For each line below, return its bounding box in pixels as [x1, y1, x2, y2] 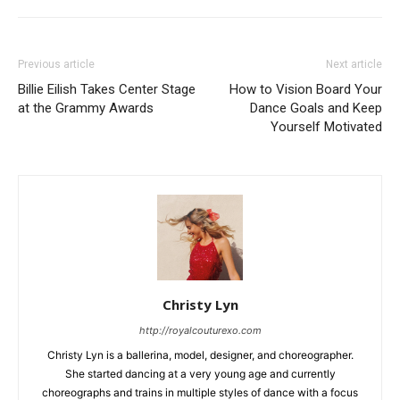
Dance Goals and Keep [250, 99, 382, 116]
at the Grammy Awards [18, 99, 154, 116]
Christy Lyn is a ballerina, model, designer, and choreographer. [46, 347, 354, 362]
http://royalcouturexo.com [138, 323, 262, 337]
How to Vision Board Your [229, 80, 382, 97]
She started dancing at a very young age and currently [64, 366, 336, 380]
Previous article [18, 57, 95, 71]
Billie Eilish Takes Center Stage [18, 80, 196, 97]
